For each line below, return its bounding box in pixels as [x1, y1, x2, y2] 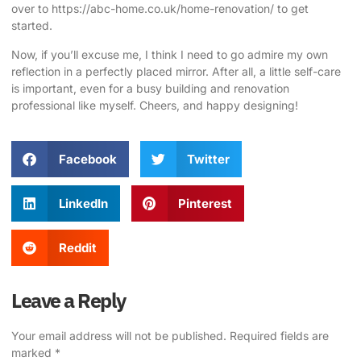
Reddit [58, 240, 97, 256]
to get [274, 2, 309, 16]
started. [11, 19, 52, 33]
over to [11, 2, 52, 16]
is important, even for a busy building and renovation [11, 81, 289, 95]
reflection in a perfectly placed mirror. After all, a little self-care [11, 64, 341, 78]
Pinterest [178, 196, 232, 212]
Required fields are [230, 329, 329, 343]
